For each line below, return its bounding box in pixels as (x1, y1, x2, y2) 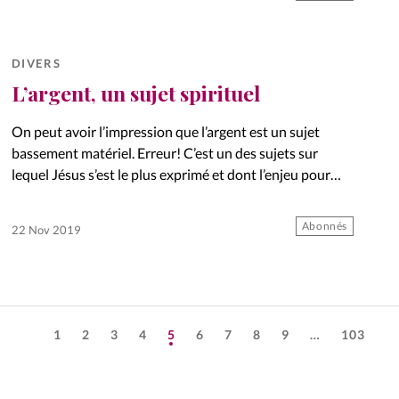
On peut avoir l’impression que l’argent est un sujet (11, 122, 320, 140)
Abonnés (301, 218, 348, 232)
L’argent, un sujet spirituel (11, 79, 260, 108)
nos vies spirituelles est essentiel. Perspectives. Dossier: (11, 186, 349, 204)
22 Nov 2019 (11, 222, 81, 237)
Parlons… (11, 208, 69, 225)
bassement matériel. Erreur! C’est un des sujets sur (11, 143, 318, 161)
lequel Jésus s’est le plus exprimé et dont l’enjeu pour (11, 165, 330, 183)
